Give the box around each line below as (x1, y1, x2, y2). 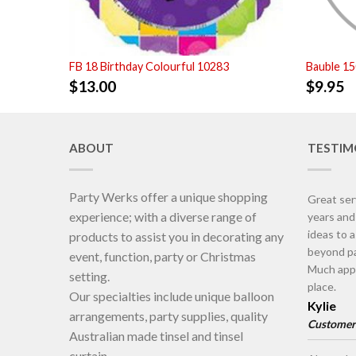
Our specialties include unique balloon (69, 288, 274, 304)
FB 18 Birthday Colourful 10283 (69, 60, 229, 74)
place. (308, 280, 336, 294)
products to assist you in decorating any (69, 229, 284, 245)
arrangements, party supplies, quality (69, 308, 268, 324)
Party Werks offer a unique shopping (69, 189, 268, 205)
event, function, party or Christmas (69, 249, 256, 265)
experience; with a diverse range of (69, 209, 257, 225)
